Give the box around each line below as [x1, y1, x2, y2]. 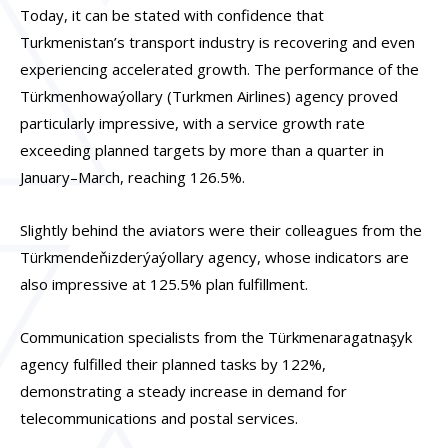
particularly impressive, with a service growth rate [20, 112, 365, 133]
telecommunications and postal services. [20, 408, 298, 429]
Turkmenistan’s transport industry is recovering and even [20, 31, 415, 52]
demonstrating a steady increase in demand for [20, 381, 347, 402]
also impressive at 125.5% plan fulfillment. [20, 273, 308, 294]
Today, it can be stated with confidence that [20, 4, 324, 25]
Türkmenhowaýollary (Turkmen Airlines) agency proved [20, 85, 398, 106]
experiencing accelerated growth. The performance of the [20, 58, 419, 79]
